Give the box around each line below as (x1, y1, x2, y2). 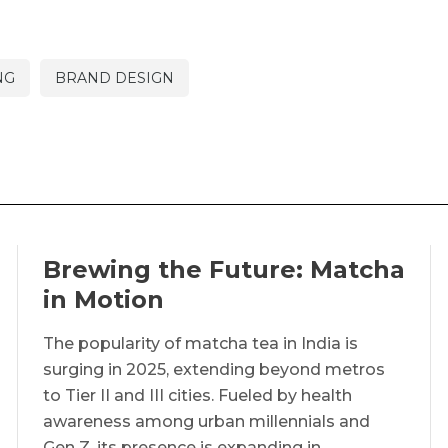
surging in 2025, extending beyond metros (42, 359, 385, 379)
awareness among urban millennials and (42, 411, 370, 431)
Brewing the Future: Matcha (42, 254, 405, 284)
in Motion (42, 284, 164, 314)
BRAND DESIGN (55, 68, 175, 87)
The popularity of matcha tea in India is (42, 333, 358, 353)
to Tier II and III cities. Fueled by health (42, 385, 352, 405)
